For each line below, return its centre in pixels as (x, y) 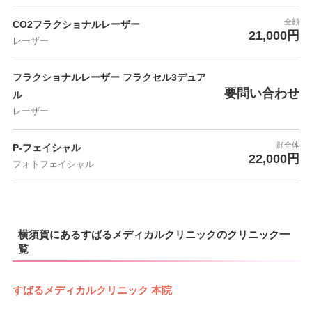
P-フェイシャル (46, 147)
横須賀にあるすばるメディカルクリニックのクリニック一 (154, 235)
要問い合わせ (262, 94)
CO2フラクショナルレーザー (76, 24)
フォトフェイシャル (53, 164)
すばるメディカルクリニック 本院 (92, 290)
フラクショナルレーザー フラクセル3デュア (109, 77)
